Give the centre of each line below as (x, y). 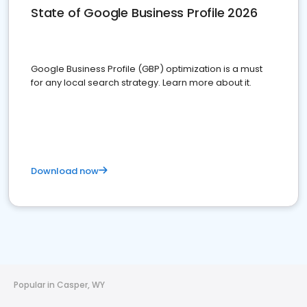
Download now (65, 171)
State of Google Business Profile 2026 (144, 13)
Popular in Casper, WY (59, 285)
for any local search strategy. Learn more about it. (141, 83)
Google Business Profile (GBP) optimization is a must (147, 69)
